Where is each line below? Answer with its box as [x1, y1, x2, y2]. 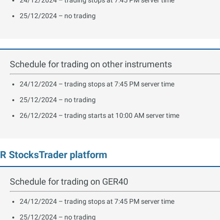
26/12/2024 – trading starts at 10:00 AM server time [20, 111, 179, 119]
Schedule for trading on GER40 [10, 176, 128, 187]
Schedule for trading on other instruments [10, 58, 172, 69]
